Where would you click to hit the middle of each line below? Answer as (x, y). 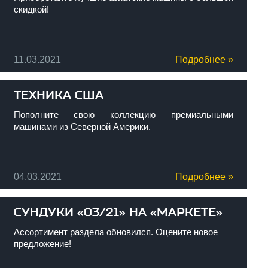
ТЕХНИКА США (58, 95)
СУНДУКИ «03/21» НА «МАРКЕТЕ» (118, 212)
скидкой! (31, 9)
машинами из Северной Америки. (82, 127)
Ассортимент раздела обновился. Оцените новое (115, 232)
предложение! (42, 244)
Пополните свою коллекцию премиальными (123, 115)
